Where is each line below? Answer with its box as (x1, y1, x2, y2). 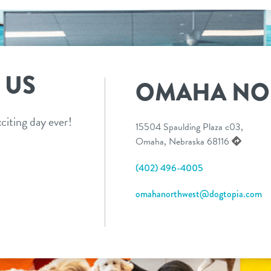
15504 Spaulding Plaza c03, (135, 119, 243, 134)
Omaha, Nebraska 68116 (135, 134, 232, 149)
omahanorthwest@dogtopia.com (135, 186, 262, 201)
